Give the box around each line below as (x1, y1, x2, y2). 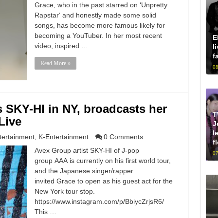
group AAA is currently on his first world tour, (34, 157, 171, 164)
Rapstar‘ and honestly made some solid (34, 11, 156, 19)
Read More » (40, 60, 71, 67)
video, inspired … (34, 42, 88, 50)
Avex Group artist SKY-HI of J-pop (34, 146, 139, 154)
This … (34, 208, 56, 216)
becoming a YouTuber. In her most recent (34, 32, 162, 39)
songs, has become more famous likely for (34, 21, 165, 29)
